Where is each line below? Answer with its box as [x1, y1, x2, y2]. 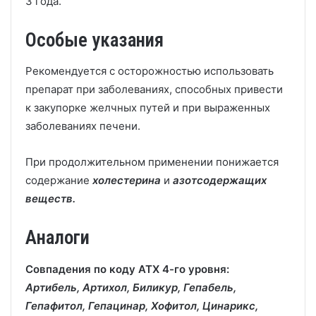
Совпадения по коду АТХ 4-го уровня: [25, 262, 229, 276]
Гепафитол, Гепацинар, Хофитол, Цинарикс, [25, 298, 258, 312]
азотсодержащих [170, 174, 267, 187]
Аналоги [25, 226, 90, 249]
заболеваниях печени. [25, 119, 140, 133]
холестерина [90, 174, 161, 187]
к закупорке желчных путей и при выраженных [25, 101, 270, 114]
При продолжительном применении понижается [25, 155, 279, 169]
